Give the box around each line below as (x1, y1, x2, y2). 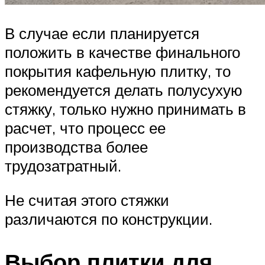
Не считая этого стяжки (5, 190, 169, 209)
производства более (5, 137, 148, 157)
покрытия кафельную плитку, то (5, 62, 231, 81)
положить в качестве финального (5, 43, 240, 62)
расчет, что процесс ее (5, 118, 166, 138)
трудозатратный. (5, 156, 121, 176)
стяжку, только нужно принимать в (5, 99, 246, 119)
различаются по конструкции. (5, 209, 212, 228)
